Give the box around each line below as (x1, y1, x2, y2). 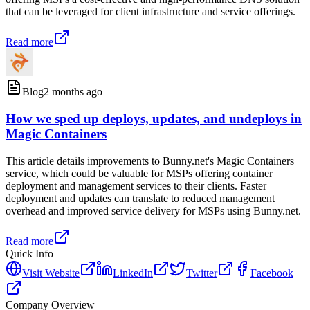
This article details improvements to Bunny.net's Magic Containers (6, 154, 294, 167)
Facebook (250, 266, 293, 279)
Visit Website (22, 266, 80, 279)
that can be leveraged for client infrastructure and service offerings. (6, 6, 295, 18)
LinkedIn (113, 266, 153, 279)
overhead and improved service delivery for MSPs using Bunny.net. (6, 204, 301, 217)
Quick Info (6, 247, 53, 259)
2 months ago (44, 86, 102, 98)
